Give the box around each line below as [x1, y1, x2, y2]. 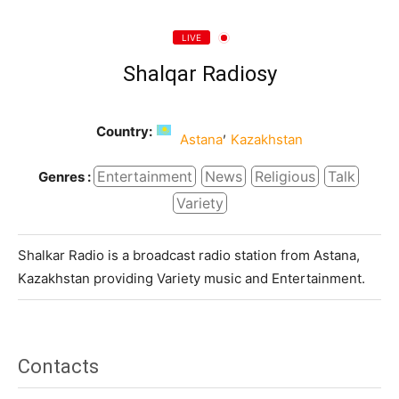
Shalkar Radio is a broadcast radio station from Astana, [18, 247, 360, 265]
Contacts [18, 355, 99, 379]
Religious [254, 167, 315, 186]
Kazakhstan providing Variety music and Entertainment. [18, 270, 365, 288]
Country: [96, 123, 152, 141]
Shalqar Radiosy [122, 61, 277, 87]
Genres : [37, 167, 91, 185]
